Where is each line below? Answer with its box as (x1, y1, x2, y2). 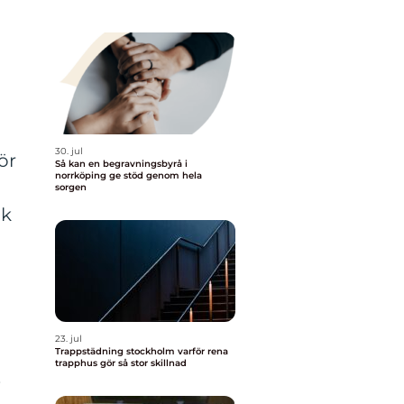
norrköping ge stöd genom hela (55, 170, 202, 181)
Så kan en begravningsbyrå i (55, 158, 188, 170)
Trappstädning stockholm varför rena (55, 345, 178, 357)
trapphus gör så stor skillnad (55, 357, 187, 369)
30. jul (55, 145, 83, 157)
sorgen (55, 181, 87, 193)
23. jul (55, 333, 82, 344)
